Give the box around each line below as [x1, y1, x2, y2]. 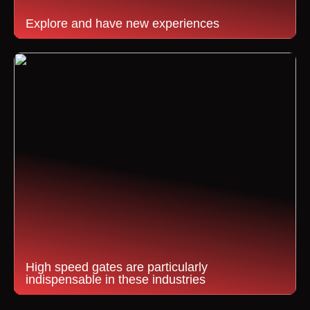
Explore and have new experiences [26, 17, 219, 30]
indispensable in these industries [26, 273, 206, 286]
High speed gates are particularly [26, 260, 208, 274]
